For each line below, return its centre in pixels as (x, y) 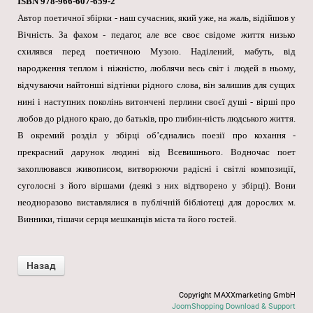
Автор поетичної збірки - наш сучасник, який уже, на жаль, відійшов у (156, 18)
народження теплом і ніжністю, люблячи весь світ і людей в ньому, (156, 68)
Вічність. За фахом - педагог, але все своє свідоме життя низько (156, 35)
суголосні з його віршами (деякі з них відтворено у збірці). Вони (156, 186)
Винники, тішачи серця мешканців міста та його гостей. (127, 219)
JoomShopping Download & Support (234, 307)
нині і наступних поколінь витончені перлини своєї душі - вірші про (156, 102)
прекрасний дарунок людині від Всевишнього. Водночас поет (156, 152)
